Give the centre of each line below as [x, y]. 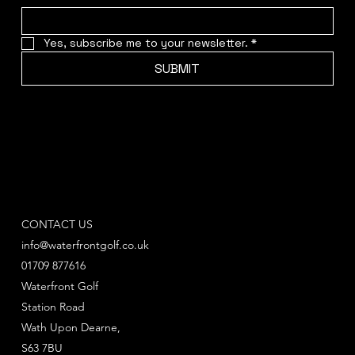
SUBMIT [177, 69]
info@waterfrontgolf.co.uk [85, 245]
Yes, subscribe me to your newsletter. [145, 43]
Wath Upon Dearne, [72, 328]
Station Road [53, 307]
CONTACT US [57, 225]
